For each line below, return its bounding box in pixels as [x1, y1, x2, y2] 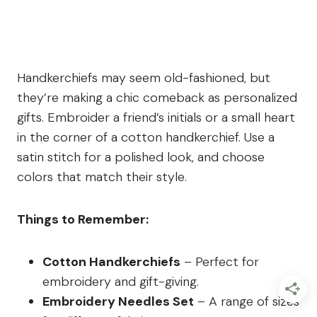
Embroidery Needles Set [42, 293, 194, 311]
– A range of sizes [194, 293, 299, 311]
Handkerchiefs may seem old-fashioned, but [17, 69, 270, 87]
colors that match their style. [17, 168, 187, 186]
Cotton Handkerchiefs [42, 253, 180, 271]
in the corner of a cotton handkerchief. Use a [17, 129, 275, 146]
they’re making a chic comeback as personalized [17, 89, 297, 107]
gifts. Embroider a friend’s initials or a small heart [17, 109, 295, 127]
